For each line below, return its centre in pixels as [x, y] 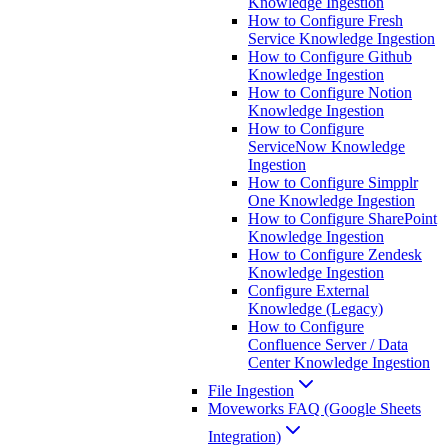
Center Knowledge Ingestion [339, 363]
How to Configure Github [330, 57]
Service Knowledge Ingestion [341, 39]
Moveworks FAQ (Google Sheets [314, 409]
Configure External [308, 291]
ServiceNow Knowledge [326, 147]
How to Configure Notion [330, 93]
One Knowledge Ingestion [331, 201]
